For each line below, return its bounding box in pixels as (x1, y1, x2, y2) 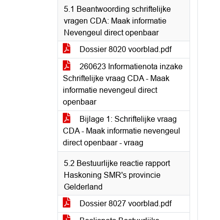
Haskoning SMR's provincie (64, 171, 161, 179)
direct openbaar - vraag (63, 138, 143, 147)
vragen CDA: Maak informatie (64, 17, 166, 25)
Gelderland (64, 183, 103, 191)
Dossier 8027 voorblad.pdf (78, 199, 171, 208)
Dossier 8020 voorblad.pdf (78, 45, 171, 54)
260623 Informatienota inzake (78, 62, 183, 71)
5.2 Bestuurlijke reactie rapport (64, 159, 170, 167)
